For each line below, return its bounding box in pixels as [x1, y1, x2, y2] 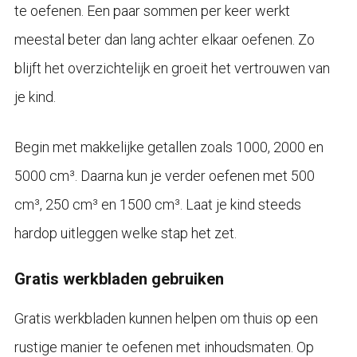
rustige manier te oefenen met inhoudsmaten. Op [14, 338, 314, 355]
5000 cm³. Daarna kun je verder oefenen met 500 [14, 167, 315, 184]
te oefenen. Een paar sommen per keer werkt [14, 2, 290, 19]
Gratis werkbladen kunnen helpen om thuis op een [14, 309, 318, 327]
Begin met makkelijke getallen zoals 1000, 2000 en [14, 138, 324, 155]
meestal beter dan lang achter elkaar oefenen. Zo [14, 30, 315, 48]
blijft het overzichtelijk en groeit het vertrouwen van [14, 59, 330, 76]
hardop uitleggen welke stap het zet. [14, 224, 237, 241]
